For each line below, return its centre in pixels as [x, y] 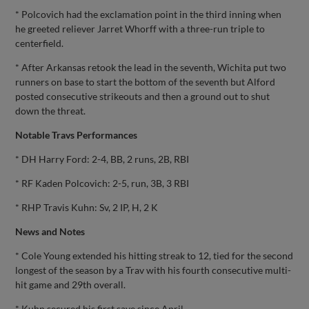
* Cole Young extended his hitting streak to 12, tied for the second [154, 255]
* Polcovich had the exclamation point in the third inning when [149, 14]
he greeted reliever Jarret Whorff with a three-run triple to [140, 28]
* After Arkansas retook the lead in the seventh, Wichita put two [151, 67]
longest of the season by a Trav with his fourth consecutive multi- [153, 270]
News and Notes [50, 231]
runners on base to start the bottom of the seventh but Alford [146, 81]
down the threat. [51, 110]
